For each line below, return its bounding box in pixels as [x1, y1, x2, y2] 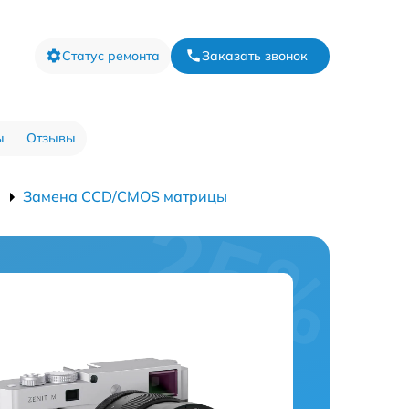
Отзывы [26, 130, 76, 146]
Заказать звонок [202, 47, 308, 64]
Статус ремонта [62, 47, 160, 64]
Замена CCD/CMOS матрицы [23, 187, 227, 205]
